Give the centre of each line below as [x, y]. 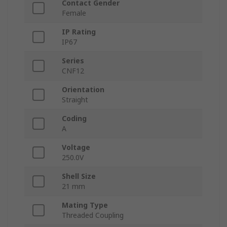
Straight [75, 100]
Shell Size [79, 176]
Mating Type [85, 205]
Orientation [83, 90]
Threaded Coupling [93, 215]
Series [73, 61]
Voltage [76, 147]
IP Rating [79, 32]
